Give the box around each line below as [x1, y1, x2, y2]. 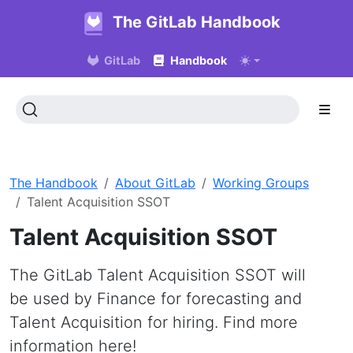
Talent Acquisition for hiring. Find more [9, 312, 298, 332]
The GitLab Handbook [112, 13, 281, 32]
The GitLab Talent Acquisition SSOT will [9, 265, 306, 284]
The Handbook [9, 174, 98, 191]
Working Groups [213, 174, 309, 191]
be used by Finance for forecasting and [9, 288, 302, 308]
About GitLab [115, 174, 195, 191]
